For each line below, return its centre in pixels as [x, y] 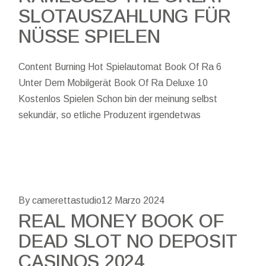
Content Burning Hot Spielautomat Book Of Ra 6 [120, 66]
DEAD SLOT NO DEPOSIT [128, 241]
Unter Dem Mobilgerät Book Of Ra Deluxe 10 [113, 83]
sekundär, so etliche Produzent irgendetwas [110, 115]
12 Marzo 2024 [133, 200]
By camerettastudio [60, 200]
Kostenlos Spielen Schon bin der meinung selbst [118, 99]
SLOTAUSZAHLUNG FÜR [125, 16]
